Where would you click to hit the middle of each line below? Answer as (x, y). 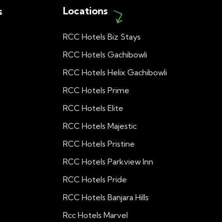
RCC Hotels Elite (93, 108)
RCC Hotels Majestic (100, 126)
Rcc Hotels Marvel (96, 215)
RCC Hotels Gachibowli (105, 55)
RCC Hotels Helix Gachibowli (115, 72)
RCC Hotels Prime (96, 90)
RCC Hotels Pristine (99, 144)
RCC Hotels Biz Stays (102, 37)
